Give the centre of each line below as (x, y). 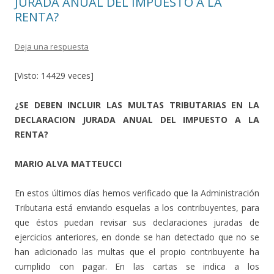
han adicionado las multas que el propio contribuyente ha (137, 252)
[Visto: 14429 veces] (54, 76)
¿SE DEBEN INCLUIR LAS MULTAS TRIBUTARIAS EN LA (137, 105)
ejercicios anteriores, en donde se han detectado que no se (137, 237)
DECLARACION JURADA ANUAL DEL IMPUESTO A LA (137, 120)
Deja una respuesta (52, 46)
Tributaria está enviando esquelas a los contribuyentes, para (137, 208)
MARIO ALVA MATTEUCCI (68, 164)
